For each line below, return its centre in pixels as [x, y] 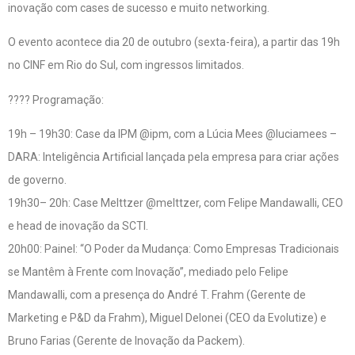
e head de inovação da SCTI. [78, 226]
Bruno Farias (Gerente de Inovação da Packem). [126, 341]
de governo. [37, 180]
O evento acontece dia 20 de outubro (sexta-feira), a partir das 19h [174, 42]
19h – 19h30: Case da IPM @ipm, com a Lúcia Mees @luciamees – [172, 134]
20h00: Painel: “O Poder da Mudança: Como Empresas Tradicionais [174, 249]
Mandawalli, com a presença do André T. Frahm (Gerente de [157, 295]
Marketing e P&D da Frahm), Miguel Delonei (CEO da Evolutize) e [167, 318]
